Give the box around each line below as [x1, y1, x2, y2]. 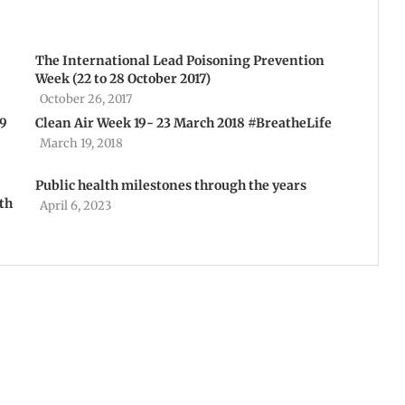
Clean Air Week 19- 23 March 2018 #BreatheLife [34, 115, 332, 131]
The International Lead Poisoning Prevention [34, 52, 325, 69]
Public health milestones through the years [34, 177, 306, 193]
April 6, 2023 [39, 198, 111, 213]
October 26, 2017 [39, 91, 132, 107]
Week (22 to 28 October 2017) [34, 71, 211, 87]
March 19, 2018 [39, 136, 123, 151]
